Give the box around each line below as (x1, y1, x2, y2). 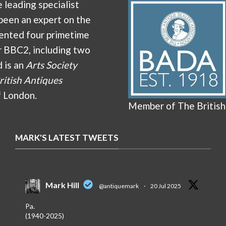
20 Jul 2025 (150, 182, 181, 190)
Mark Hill (45, 180, 79, 190)
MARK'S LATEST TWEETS (15, 132, 119, 143)
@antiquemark (98, 182, 139, 190)
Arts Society (26, 59, 77, 71)
